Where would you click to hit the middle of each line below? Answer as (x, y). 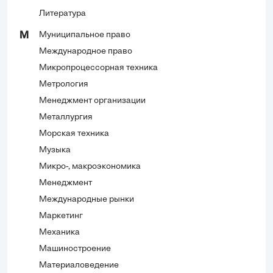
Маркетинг (61, 216)
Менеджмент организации (92, 101)
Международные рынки (87, 199)
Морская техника (74, 133)
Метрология (64, 84)
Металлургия (66, 117)
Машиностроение (75, 249)
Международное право (86, 51)
